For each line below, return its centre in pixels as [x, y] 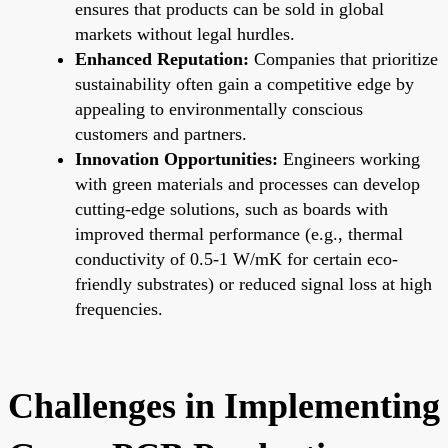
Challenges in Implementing [224, 405]
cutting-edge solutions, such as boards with [231, 208]
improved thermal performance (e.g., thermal [239, 233]
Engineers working [349, 158]
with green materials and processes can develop [247, 183]
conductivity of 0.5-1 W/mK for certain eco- [236, 258]
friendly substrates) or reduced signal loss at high [253, 283]
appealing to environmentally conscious [219, 108]
